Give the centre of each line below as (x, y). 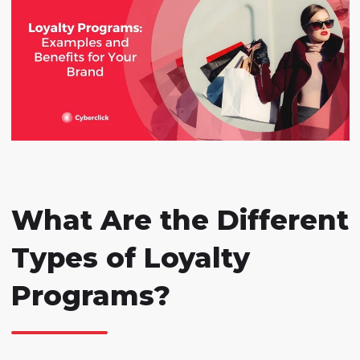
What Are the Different (180, 220)
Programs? (90, 295)
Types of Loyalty (130, 258)
